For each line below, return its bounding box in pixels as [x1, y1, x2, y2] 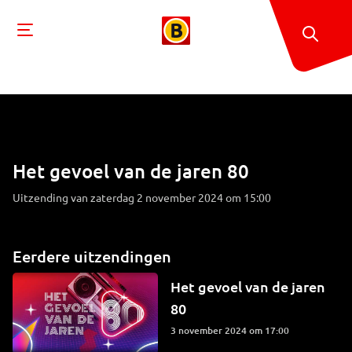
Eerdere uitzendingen [13, 246, 171, 266]
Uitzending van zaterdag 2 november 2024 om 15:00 [13, 190, 271, 204]
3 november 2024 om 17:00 [175, 324, 289, 337]
